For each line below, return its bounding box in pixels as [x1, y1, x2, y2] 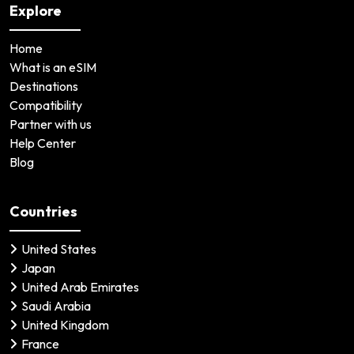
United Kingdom [21, 316, 109, 333]
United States [21, 240, 96, 257]
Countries [9, 201, 77, 220]
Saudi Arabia [21, 297, 91, 314]
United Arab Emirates [21, 278, 139, 295]
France [21, 335, 59, 352]
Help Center [9, 134, 76, 151]
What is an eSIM [9, 58, 96, 75]
